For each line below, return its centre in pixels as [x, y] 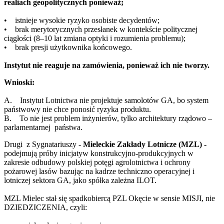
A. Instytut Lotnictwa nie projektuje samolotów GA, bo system [106, 100]
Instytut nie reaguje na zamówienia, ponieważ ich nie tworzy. [107, 65]
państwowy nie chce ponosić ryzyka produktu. [77, 109]
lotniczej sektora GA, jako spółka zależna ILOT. [81, 180]
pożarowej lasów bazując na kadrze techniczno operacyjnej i [99, 171]
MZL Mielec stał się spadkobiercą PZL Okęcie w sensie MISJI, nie [109, 198]
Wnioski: [19, 82]
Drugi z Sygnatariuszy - [43, 144]
